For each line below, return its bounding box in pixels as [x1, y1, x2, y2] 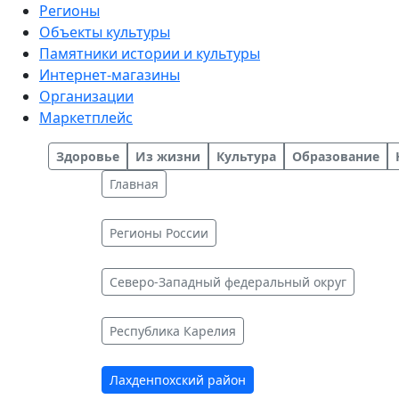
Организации [39, 86, 134, 106]
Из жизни [135, 148, 200, 165]
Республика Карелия [110, 322, 236, 339]
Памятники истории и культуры [39, 44, 260, 63]
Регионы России [110, 224, 208, 241]
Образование [292, 148, 379, 165]
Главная [110, 175, 159, 192]
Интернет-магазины [39, 65, 180, 85]
